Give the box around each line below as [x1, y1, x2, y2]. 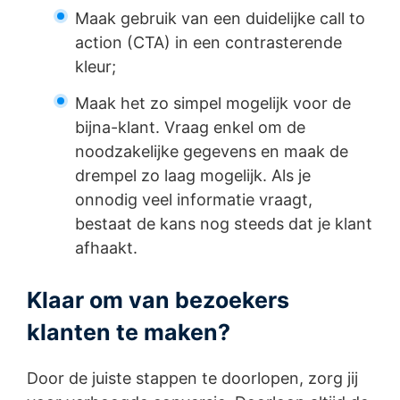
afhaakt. [75, 238, 137, 258]
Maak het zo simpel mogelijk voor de [75, 94, 351, 113]
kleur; [75, 57, 116, 77]
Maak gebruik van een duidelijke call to [75, 9, 365, 29]
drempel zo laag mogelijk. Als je [75, 166, 311, 186]
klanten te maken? [27, 319, 230, 346]
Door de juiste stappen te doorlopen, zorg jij [27, 369, 358, 388]
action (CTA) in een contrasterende [75, 33, 342, 53]
